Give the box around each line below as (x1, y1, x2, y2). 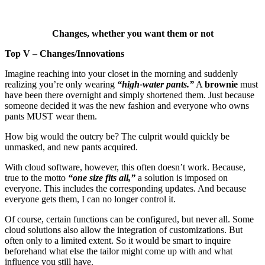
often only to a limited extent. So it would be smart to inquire (5, 235, 231, 245)
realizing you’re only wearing (5, 79, 117, 89)
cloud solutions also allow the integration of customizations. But (5, 224, 243, 235)
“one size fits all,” (68, 172, 135, 183)
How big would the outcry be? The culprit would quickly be (5, 131, 230, 141)
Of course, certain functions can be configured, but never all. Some (5, 214, 254, 224)
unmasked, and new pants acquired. (5, 141, 138, 152)
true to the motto (5, 172, 68, 183)
